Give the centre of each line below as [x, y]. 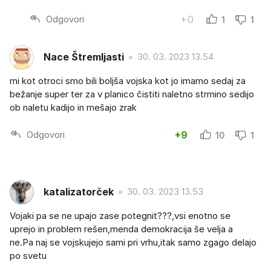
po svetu [28, 255]
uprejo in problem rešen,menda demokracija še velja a [121, 229]
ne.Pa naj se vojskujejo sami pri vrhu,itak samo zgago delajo [133, 242]
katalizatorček [79, 192]
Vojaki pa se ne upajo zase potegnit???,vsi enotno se [120, 215]
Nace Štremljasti [84, 57]
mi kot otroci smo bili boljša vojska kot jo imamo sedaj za [128, 80]
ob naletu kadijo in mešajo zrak [73, 107]
